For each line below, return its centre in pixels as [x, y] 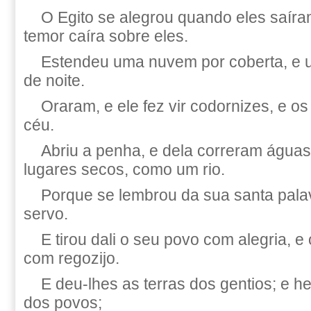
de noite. [54, 81]
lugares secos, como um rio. [124, 169]
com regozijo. [72, 258]
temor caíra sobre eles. [106, 36]
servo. [46, 214]
